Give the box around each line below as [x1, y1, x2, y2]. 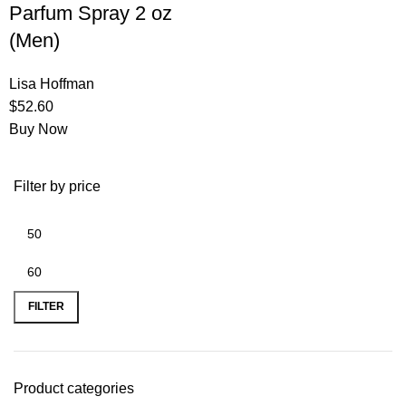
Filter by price [14, 178, 101, 194]
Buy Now [9, 121, 68, 137]
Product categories [14, 380, 134, 396]
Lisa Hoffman [9, 75, 94, 92]
